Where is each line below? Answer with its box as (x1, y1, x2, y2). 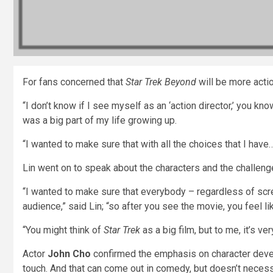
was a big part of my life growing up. (23, 114, 177, 126)
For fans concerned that (23, 76, 126, 88)
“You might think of (23, 224, 104, 236)
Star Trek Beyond (126, 76, 196, 88)
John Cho (48, 247, 91, 260)
